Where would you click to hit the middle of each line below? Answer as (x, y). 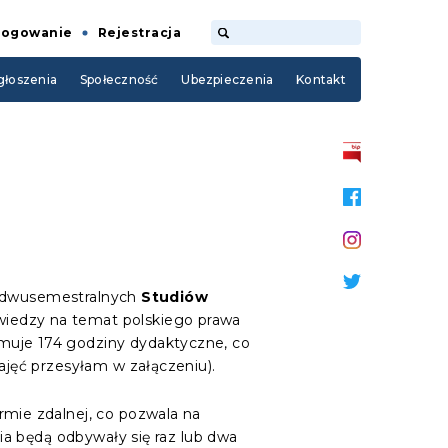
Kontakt (321, 79)
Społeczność (119, 79)
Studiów (175, 297)
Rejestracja (139, 32)
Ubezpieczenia (227, 79)
